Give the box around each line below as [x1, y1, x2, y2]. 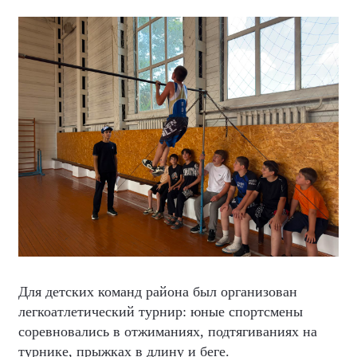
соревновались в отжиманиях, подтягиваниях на [18, 324, 317, 339]
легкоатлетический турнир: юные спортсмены [18, 304, 303, 320]
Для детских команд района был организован [18, 284, 297, 300]
